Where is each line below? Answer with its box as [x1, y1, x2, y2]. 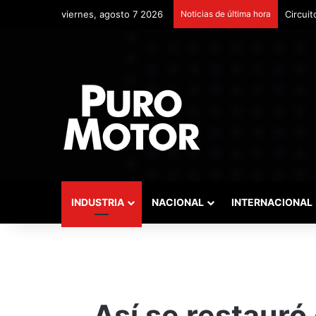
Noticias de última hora [181, 8, 271, 19]
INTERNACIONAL [231, 196, 312, 208]
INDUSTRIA [71, 196, 124, 208]
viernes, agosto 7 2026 [61, 8, 163, 20]
